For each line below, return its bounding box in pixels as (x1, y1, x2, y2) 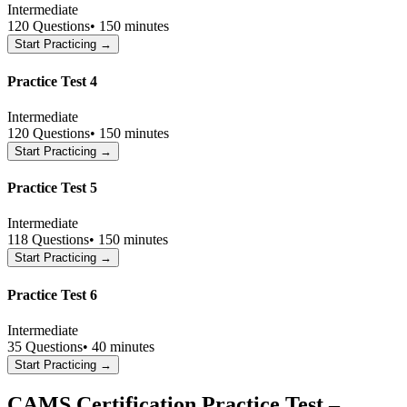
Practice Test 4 (7, 73, 97, 89)
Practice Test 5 (7, 180, 97, 196)
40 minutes (92, 338, 154, 354)
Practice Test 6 (7, 286, 97, 303)
